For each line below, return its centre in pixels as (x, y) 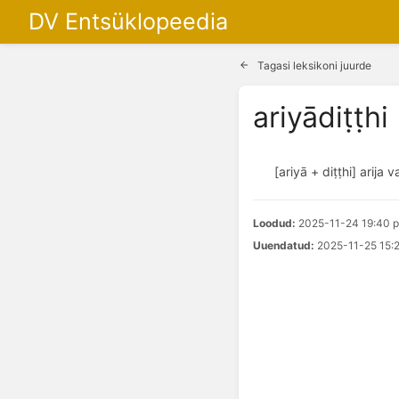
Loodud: (274, 223)
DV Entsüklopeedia (128, 21)
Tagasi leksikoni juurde (313, 65)
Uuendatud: (284, 245)
